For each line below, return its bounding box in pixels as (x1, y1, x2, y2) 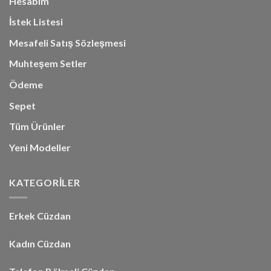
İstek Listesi (9, 16, 63, 28)
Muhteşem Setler (9, 57, 87, 70)
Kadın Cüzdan (9, 237, 71, 249)
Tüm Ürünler (9, 120, 65, 132)
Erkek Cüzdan (9, 209, 71, 221)
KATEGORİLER (9, 177, 80, 189)
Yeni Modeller (9, 141, 71, 153)
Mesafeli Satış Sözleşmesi (9, 36, 126, 48)
